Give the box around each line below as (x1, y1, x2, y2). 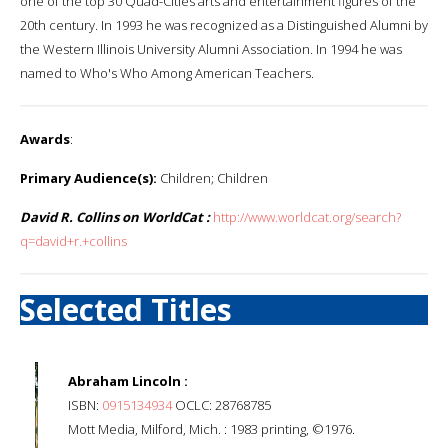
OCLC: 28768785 (172, 395, 271, 414)
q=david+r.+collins (20, 231, 127, 250)
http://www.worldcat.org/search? (213, 207, 401, 226)
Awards (20, 129, 70, 148)
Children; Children (157, 168, 268, 187)
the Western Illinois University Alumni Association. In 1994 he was (20, 39, 402, 58)
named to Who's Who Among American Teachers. (20, 63, 314, 82)
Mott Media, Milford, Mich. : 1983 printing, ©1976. (68, 419, 355, 438)
